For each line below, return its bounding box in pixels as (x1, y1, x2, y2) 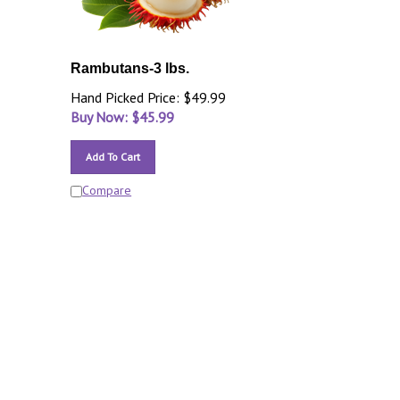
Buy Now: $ (71, 108, 140, 126)
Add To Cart (86, 150, 141, 163)
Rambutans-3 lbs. (71, 61, 190, 76)
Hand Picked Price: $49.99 (71, 88, 227, 106)
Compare (82, 182, 132, 198)
